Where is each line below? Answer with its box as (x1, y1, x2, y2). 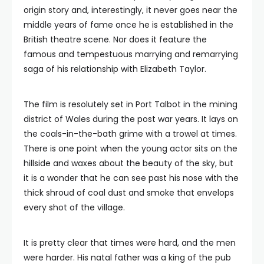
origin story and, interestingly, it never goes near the (24, 4, 237, 16)
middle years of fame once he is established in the (24, 19, 233, 31)
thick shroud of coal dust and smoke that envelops (24, 187, 234, 199)
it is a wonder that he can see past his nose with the (24, 172, 239, 184)
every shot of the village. (24, 202, 125, 213)
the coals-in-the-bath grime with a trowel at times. (24, 128, 237, 140)
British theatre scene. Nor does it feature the (24, 34, 207, 45)
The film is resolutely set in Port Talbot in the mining (24, 98, 237, 110)
